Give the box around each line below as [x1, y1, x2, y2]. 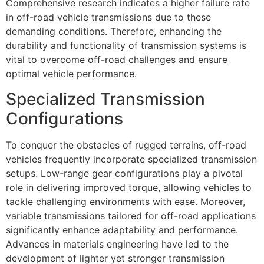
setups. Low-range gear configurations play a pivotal [6, 167, 243, 179]
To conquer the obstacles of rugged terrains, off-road [6, 138, 246, 151]
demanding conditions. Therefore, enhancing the [6, 25, 222, 38]
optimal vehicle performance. [6, 68, 137, 80]
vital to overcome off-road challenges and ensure [6, 54, 227, 66]
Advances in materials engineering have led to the [6, 237, 229, 250]
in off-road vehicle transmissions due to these [6, 11, 211, 24]
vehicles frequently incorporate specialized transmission [6, 153, 257, 165]
